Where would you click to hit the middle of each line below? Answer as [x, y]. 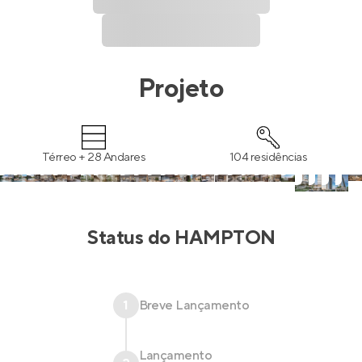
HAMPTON [225, 238]
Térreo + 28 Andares [94, 157]
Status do [131, 238]
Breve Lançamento [194, 305]
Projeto [181, 89]
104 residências [268, 157]
